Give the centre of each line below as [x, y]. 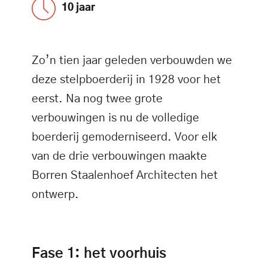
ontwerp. [55, 195]
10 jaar [78, 8]
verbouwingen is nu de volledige [115, 118]
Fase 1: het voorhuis [99, 254]
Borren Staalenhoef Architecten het [124, 176]
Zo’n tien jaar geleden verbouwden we [132, 61]
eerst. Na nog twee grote [97, 99]
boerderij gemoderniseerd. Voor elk [124, 138]
